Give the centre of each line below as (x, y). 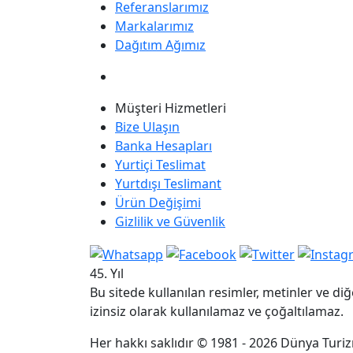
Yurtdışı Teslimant (168, 184)
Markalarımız (154, 26)
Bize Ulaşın (147, 127)
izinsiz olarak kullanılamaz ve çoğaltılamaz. (217, 311)
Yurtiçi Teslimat (160, 165)
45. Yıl (107, 273)
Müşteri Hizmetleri (171, 108)
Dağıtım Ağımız (160, 45)
